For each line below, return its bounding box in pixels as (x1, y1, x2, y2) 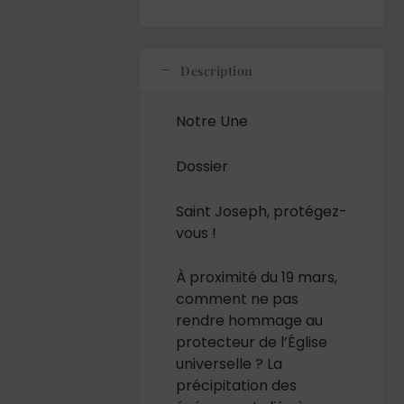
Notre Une (176, 111, 249, 133)
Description (180, 62, 253, 80)
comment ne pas (176, 289, 299, 310)
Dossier (176, 156, 229, 177)
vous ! (176, 222, 217, 243)
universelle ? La (176, 353, 283, 375)
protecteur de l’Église (176, 332, 328, 353)
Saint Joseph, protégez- (176, 200, 348, 222)
